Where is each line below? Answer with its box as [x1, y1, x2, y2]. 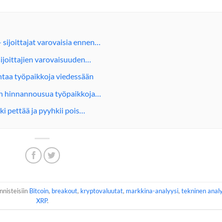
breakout [51, 186, 77, 195]
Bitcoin [29, 186, 49, 195]
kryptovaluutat [80, 186, 123, 195]
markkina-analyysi [125, 186, 178, 195]
